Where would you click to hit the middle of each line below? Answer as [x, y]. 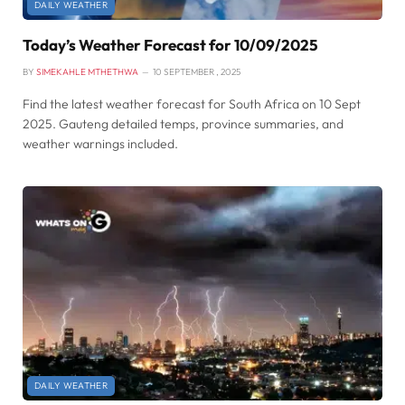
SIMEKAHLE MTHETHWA [87, 72]
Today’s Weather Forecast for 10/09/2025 [170, 45]
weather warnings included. [100, 144]
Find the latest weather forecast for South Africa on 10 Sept [192, 104]
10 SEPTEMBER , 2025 [197, 72]
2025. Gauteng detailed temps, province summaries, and [183, 124]
